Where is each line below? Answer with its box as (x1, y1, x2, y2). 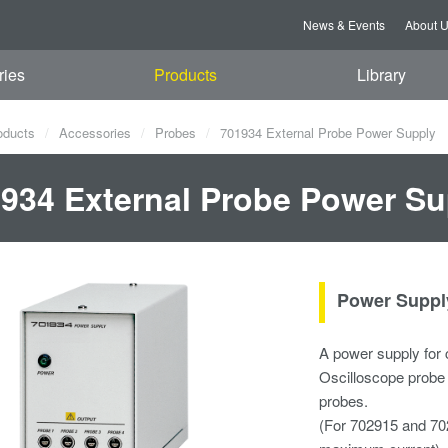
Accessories (59, 123, 131, 142)
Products (154, 63, 218, 86)
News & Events (303, 16, 385, 33)
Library (356, 63, 406, 86)
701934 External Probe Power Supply (216, 123, 436, 142)
